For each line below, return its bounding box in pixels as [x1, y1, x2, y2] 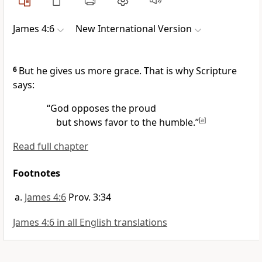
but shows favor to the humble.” [56, 116, 199, 129]
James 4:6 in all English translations [13, 216, 167, 229]
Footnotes [13, 167, 60, 180]
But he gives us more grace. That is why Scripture [19, 64, 237, 78]
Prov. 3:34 [68, 191, 111, 204]
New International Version [75, 22, 192, 36]
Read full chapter [13, 140, 88, 153]
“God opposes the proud [46, 102, 156, 115]
